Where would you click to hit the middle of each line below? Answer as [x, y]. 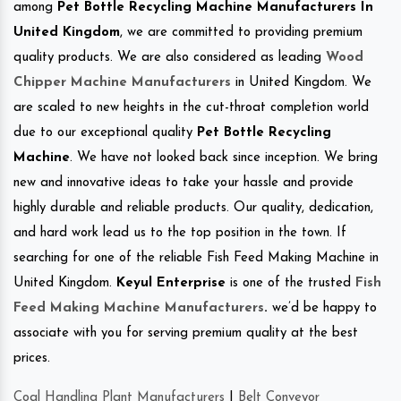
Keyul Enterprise [171, 284]
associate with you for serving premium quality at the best [186, 334]
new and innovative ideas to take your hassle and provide [183, 183]
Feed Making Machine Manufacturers [139, 309]
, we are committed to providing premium [241, 33]
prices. [32, 359]
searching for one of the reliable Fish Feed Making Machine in [196, 259]
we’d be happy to [322, 309]
